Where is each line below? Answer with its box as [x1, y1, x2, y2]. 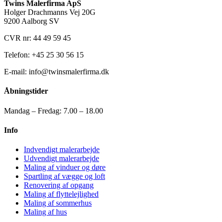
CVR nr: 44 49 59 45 [4, 34, 71, 43]
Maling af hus [24, 208, 67, 217]
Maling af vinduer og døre [24, 163, 106, 172]
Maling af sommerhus [24, 199, 92, 208]
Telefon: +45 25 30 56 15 [4, 51, 84, 59]
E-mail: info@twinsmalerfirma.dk [4, 67, 109, 76]
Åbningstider [4, 87, 48, 96]
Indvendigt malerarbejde [24, 145, 100, 154]
